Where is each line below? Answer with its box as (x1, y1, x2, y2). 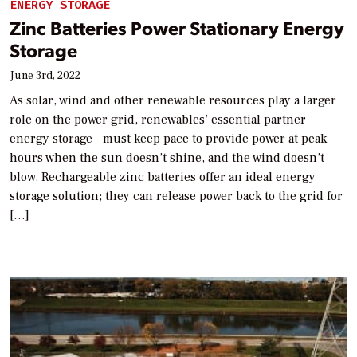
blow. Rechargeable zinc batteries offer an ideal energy (10, 169, 316, 186)
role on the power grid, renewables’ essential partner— (10, 112, 316, 128)
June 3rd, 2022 (10, 69, 80, 84)
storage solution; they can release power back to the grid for (10, 188, 343, 205)
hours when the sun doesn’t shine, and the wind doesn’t (10, 150, 324, 167)
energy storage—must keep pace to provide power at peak (10, 131, 327, 147)
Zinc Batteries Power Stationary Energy (10, 15, 344, 41)
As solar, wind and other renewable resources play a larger (10, 92, 336, 109)
